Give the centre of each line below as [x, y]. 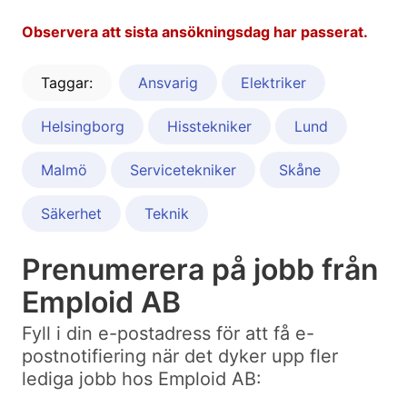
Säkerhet [71, 214]
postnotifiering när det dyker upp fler [180, 357]
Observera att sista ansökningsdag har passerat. [195, 32]
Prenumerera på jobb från [200, 270]
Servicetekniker [183, 170]
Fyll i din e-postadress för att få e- [168, 334]
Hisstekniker [209, 127]
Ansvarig [168, 83]
